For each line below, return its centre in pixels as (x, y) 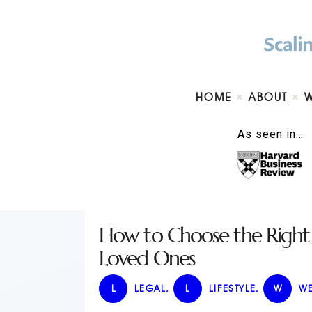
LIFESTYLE (232, 288)
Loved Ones (147, 258)
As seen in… (271, 134)
